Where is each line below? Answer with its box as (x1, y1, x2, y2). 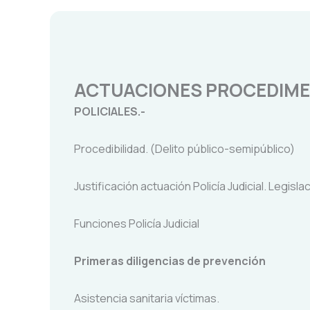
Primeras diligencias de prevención (74, 253, 266, 268)
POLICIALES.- (74, 104, 145, 119)
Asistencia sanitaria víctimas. (74, 291, 219, 306)
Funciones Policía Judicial (74, 216, 199, 231)
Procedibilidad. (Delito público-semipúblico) (74, 141, 295, 156)
